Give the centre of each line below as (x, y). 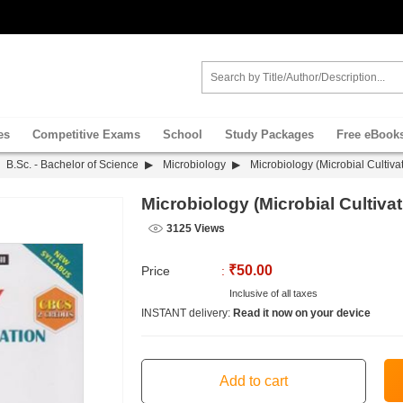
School (183, 134)
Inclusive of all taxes (272, 293)
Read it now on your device (301, 313)
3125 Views (195, 228)
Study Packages (269, 134)
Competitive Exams (86, 134)
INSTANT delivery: (187, 313)
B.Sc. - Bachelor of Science (72, 165)
